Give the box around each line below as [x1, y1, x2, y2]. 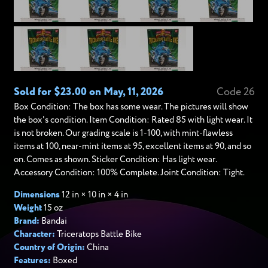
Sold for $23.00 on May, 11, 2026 [13, 87, 163, 98]
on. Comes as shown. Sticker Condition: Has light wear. [13, 155, 217, 164]
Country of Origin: [13, 243, 85, 252]
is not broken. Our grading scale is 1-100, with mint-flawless [13, 129, 233, 138]
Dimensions [13, 190, 60, 199]
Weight [13, 203, 42, 212]
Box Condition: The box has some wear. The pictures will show [13, 102, 248, 111]
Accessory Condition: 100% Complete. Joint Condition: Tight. [13, 168, 245, 177]
